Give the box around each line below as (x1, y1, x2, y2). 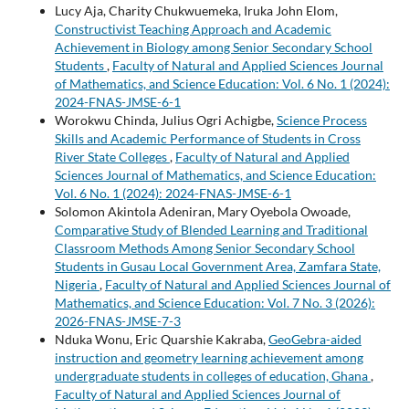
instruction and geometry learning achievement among (54, 349, 363, 365)
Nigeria (54, 276, 100, 292)
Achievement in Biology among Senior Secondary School (54, 38, 372, 55)
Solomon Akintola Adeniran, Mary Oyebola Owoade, (54, 203, 351, 219)
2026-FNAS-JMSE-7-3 (54, 312, 181, 329)
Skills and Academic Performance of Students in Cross (54, 130, 361, 146)
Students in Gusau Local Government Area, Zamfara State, (54, 257, 381, 274)
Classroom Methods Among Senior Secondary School (54, 239, 355, 256)
